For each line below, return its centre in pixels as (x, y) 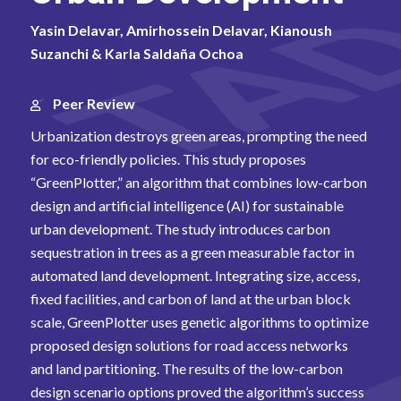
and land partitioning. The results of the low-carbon (186, 368)
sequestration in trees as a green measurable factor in (192, 252)
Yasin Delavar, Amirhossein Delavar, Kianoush (181, 30)
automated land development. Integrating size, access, (195, 275)
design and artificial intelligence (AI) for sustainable (187, 205)
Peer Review (94, 103)
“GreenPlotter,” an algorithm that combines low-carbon (198, 182)
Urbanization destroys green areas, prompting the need (198, 136)
